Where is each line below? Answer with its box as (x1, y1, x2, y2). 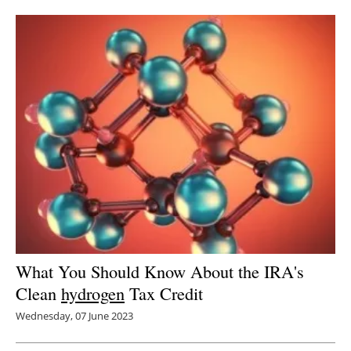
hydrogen (61, 281, 125, 306)
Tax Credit (125, 281, 203, 306)
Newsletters (138, 16, 229, 38)
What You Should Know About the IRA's (16, 259, 304, 284)
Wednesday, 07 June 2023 (16, 309, 133, 324)
